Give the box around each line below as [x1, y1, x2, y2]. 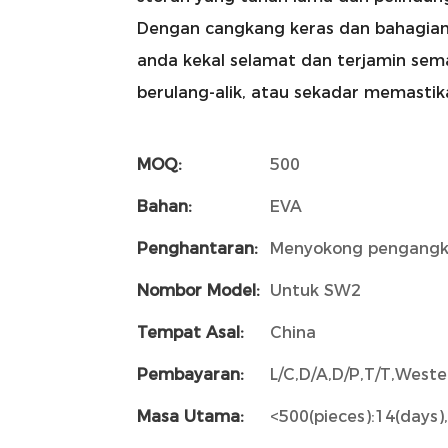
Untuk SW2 [270, 280, 361, 300]
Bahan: [137, 196, 192, 216]
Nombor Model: [137, 280, 260, 300]
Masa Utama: [137, 406, 244, 426]
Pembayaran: [137, 364, 244, 384]
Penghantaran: [137, 238, 258, 258]
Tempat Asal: [137, 322, 244, 342]
